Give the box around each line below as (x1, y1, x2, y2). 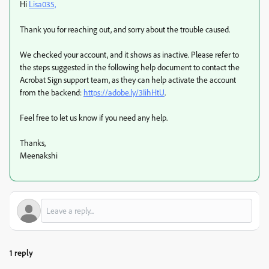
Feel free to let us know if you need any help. (20, 112, 168, 122)
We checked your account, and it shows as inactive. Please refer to (20, 49, 239, 59)
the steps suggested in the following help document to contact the (20, 62, 240, 72)
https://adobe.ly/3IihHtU (83, 87, 165, 97)
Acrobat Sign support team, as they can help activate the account (20, 74, 236, 85)
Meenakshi (20, 150, 58, 160)
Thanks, (20, 138, 46, 148)
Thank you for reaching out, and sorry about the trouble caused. (20, 24, 232, 34)
